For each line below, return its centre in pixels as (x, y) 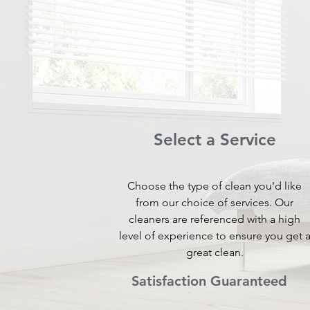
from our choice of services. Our (215, 202)
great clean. (215, 252)
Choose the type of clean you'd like (215, 186)
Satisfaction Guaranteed (209, 281)
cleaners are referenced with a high (215, 219)
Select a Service (215, 139)
